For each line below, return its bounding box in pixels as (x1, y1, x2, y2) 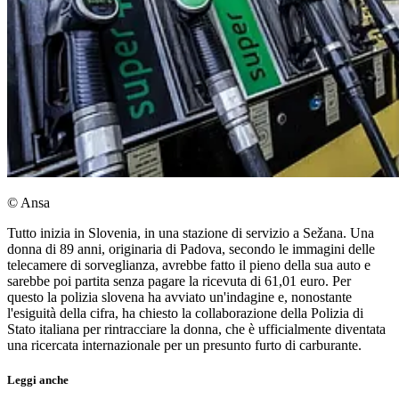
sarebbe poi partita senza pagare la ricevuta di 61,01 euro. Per (7, 273, 351, 289)
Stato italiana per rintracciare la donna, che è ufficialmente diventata (7, 322, 386, 338)
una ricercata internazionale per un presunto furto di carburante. (7, 338, 362, 354)
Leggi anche (7, 373, 69, 387)
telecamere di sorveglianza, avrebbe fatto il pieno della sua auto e (7, 257, 370, 273)
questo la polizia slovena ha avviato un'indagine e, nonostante (7, 289, 352, 305)
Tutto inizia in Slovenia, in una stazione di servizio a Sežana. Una (7, 225, 374, 241)
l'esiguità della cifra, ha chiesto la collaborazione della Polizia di (7, 305, 363, 322)
